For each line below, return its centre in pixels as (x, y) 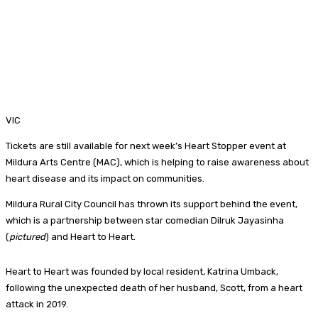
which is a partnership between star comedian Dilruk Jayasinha (145, 220)
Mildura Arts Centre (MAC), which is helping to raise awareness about (157, 162)
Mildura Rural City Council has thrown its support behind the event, (152, 204)
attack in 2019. (37, 304)
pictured (27, 236)
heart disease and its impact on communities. (105, 178)
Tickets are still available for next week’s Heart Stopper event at (146, 146)
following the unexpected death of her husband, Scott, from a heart (154, 287)
